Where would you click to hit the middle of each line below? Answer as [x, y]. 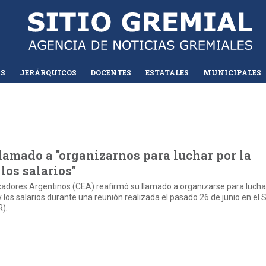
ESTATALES [167, 72]
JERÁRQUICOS [48, 72]
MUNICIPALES [232, 72]
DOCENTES [111, 72]
